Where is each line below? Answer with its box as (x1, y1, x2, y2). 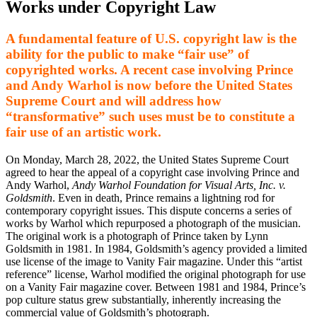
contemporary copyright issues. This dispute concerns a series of (6, 204, 292, 217)
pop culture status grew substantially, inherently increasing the (6, 293, 281, 306)
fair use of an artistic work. (6, 124, 161, 139)
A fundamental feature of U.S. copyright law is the (6, 30, 296, 46)
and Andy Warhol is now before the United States (6, 77, 292, 93)
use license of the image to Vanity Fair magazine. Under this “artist (6, 255, 302, 267)
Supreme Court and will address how (6, 93, 221, 108)
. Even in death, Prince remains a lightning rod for (52, 191, 275, 204)
